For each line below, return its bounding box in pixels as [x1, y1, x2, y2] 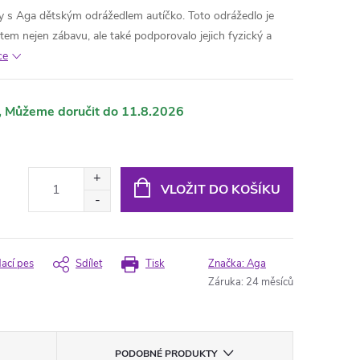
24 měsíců [246, 275, 293, 289]
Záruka [208, 275, 241, 289]
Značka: [208, 256, 247, 271]
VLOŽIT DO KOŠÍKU [160, 180, 280, 198]
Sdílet [76, 256, 102, 271]
